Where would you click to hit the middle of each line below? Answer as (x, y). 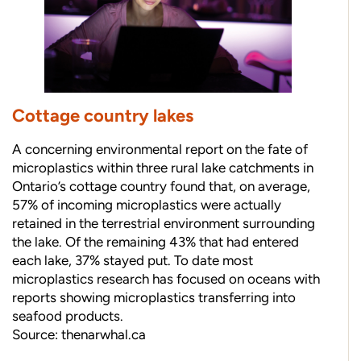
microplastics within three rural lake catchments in (163, 168)
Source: (37, 335)
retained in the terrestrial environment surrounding (164, 224)
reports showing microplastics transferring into (154, 298)
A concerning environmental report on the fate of (160, 149)
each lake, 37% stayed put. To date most (133, 261)
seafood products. (68, 316)
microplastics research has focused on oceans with (166, 279)
